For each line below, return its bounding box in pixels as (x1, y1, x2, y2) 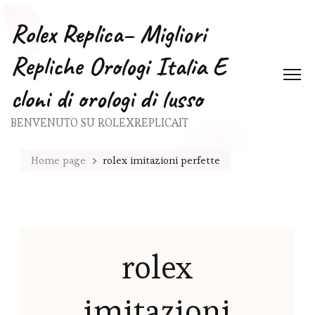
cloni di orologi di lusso (11, 82, 202, 115)
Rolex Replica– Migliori (11, 18, 206, 50)
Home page (31, 153, 86, 167)
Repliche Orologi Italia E (11, 50, 226, 82)
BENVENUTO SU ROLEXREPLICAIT (11, 115, 188, 130)
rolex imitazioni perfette (102, 153, 220, 167)
